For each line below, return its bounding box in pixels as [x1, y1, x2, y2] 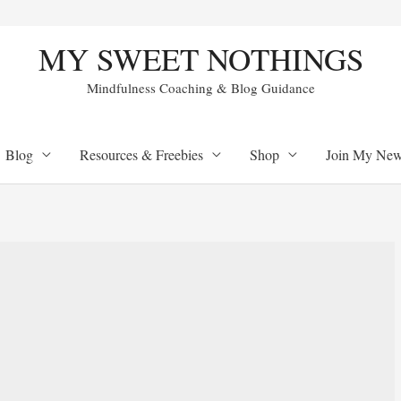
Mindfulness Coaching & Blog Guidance [86, 79, 315, 97]
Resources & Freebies [79, 145, 203, 164]
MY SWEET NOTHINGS [38, 38, 363, 80]
